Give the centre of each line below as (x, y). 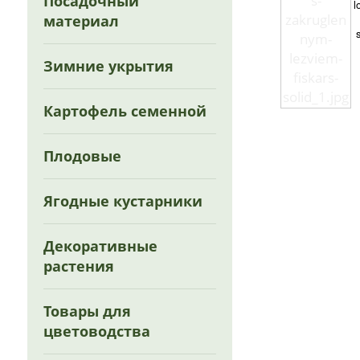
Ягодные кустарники (123, 201)
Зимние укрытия (109, 66)
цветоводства (97, 331)
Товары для (88, 311)
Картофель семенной (125, 111)
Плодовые (83, 156)
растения (79, 266)
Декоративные (101, 246)
